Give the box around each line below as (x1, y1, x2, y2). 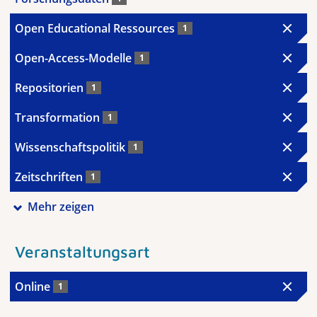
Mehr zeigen (27, 199, 94, 214)
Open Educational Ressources (15, 21, 178, 36)
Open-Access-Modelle (15, 50, 134, 66)
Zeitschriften (15, 169, 86, 185)
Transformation (15, 110, 103, 125)
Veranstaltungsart (15, 241, 150, 261)
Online (15, 278, 53, 294)
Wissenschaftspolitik (15, 139, 128, 155)
